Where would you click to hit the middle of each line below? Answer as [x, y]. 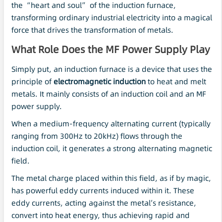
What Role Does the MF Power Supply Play [111, 49]
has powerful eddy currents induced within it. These [103, 190]
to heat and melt [176, 82]
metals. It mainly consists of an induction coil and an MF [109, 94]
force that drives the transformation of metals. [92, 30]
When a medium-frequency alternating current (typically [111, 123]
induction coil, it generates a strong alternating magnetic [112, 148]
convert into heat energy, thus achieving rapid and [101, 215]
